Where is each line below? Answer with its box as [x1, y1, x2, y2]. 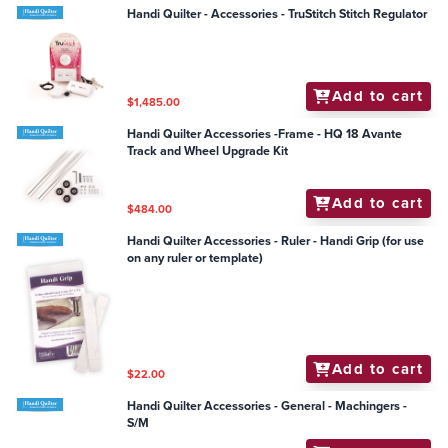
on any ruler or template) [127, 249, 264, 268]
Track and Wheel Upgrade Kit [127, 141, 289, 160]
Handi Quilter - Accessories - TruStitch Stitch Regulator [288, 4, 428, 23]
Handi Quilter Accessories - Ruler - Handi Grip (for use [127, 232, 425, 251]
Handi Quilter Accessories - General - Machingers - [127, 397, 408, 416]
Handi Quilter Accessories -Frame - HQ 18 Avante [127, 124, 403, 143]
